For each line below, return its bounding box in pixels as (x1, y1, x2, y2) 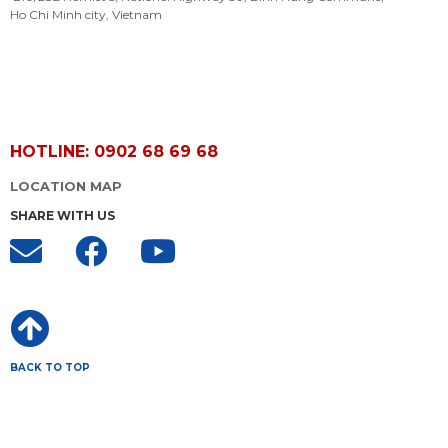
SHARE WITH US (10, 207, 115, 223)
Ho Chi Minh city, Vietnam (10, 7, 162, 23)
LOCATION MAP (10, 178, 122, 194)
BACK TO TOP (10, 360, 90, 374)
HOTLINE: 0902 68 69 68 (10, 141, 218, 161)
